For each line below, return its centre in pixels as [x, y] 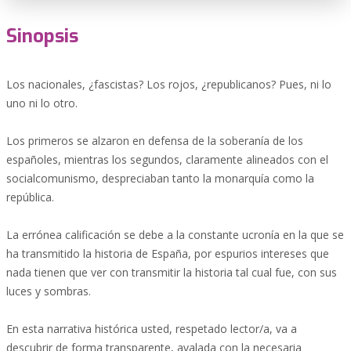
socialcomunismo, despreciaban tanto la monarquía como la [160, 178]
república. [30, 197]
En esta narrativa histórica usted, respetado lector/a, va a [152, 329]
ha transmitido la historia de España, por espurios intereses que [168, 253]
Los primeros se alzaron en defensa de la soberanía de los [155, 141]
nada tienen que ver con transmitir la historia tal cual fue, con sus [172, 272]
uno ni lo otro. [42, 103]
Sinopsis [42, 36]
